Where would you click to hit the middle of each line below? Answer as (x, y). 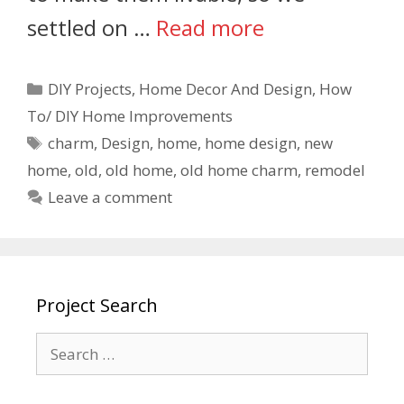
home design (251, 143)
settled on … (92, 28)
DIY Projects (90, 89)
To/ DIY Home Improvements (130, 116)
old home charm (239, 170)
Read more (210, 28)
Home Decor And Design (226, 89)
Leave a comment (110, 197)
